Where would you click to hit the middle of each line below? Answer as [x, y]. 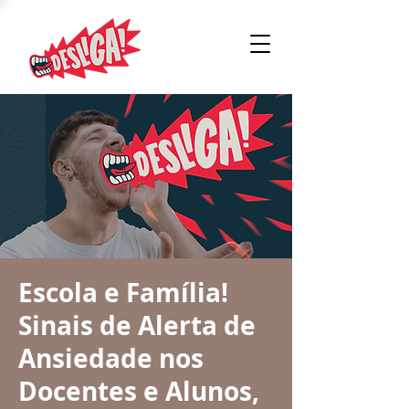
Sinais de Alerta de [137, 325]
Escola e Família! [123, 293]
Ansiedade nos [111, 358]
